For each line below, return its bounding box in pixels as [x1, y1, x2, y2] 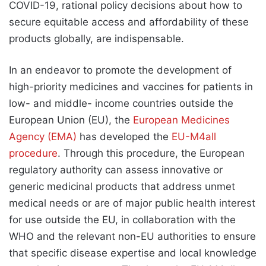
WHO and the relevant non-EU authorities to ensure [9, 230, 256, 243]
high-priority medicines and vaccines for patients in [9, 81, 253, 93]
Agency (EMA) [9, 131, 77, 143]
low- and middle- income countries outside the [9, 97, 233, 110]
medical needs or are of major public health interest [9, 197, 255, 210]
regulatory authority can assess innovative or [9, 164, 223, 176]
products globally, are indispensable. [9, 33, 184, 45]
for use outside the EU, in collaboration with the [9, 214, 236, 226]
